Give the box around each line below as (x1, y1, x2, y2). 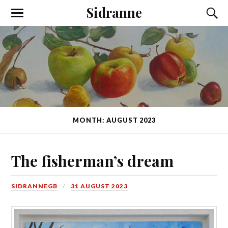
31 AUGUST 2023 (71, 182, 128, 190)
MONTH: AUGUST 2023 (72, 116, 156, 125)
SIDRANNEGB (11, 182, 58, 190)
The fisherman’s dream (11, 150, 174, 170)
